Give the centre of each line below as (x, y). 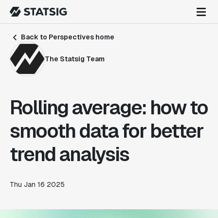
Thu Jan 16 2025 (37, 184)
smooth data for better (107, 131)
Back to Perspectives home (67, 37)
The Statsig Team (75, 59)
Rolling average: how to (109, 108)
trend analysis (69, 154)
